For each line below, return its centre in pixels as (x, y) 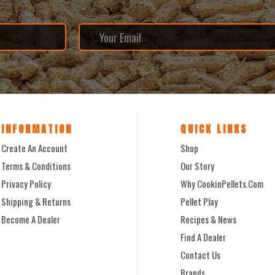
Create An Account (35, 148)
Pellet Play (199, 202)
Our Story (197, 166)
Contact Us (200, 255)
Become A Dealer (31, 219)
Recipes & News (208, 219)
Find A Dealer (203, 237)
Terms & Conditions (36, 166)
